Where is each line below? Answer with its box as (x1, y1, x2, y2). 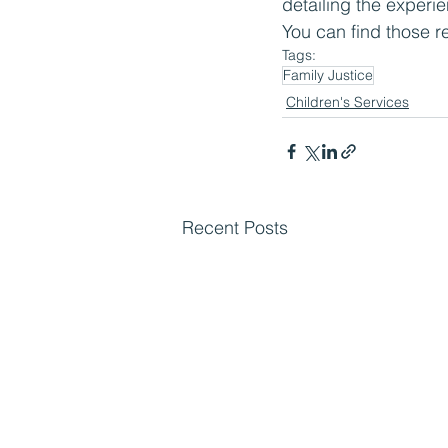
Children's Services (286, 93, 409, 111)
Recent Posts (182, 216, 288, 239)
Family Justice (283, 66, 373, 84)
